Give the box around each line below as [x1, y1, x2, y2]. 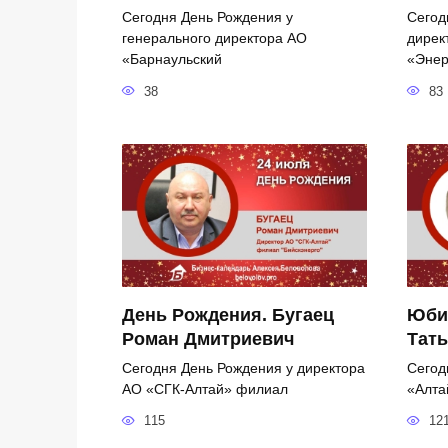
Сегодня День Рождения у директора [122, 359, 365, 376]
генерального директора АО [122, 29, 307, 46]
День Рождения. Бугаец [122, 304, 334, 325]
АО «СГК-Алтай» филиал [122, 380, 288, 397]
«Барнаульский [122, 50, 222, 67]
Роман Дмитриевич [122, 328, 294, 349]
